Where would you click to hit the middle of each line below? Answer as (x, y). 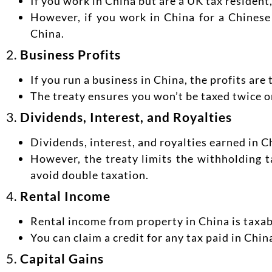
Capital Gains (62, 258)
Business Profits (70, 54)
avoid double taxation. (90, 175)
